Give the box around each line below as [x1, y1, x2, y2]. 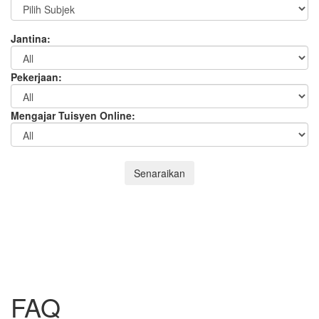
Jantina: [11, 31, 51, 46]
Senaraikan [134, 165, 185, 180]
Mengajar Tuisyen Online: [11, 108, 135, 122]
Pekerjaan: [11, 69, 62, 84]
